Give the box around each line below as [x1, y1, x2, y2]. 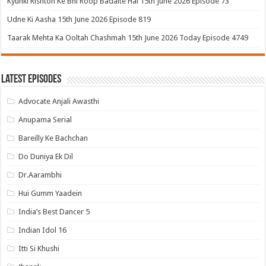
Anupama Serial [18, 115, 72, 124]
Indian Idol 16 [18, 225, 67, 235]
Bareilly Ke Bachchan [18, 133, 88, 142]
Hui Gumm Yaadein [18, 188, 83, 198]
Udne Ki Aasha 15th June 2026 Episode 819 [7, 14, 151, 24]
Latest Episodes [1, 73, 62, 85]
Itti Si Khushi [18, 243, 60, 253]
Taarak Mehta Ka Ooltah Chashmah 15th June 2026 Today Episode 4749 [7, 33, 249, 42]
